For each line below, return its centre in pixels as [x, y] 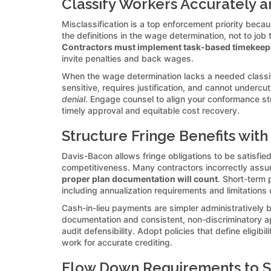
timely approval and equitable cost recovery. [151, 110]
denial [73, 99]
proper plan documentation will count [140, 178]
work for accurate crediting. [117, 242]
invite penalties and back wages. [128, 58]
